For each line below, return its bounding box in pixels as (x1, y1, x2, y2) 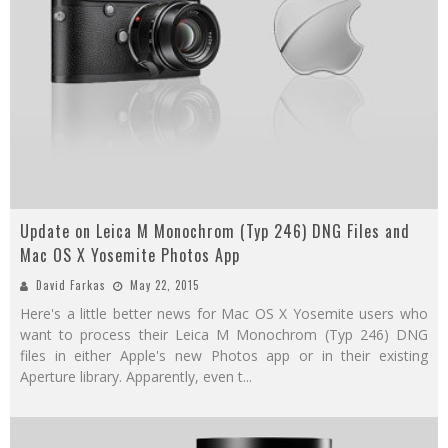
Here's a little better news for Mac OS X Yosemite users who (20, 304, 428, 324)
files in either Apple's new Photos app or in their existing (20, 346, 428, 366)
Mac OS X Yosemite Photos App (20, 243, 240, 268)
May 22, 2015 (130, 277, 199, 294)
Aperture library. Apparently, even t (20, 367, 243, 387)
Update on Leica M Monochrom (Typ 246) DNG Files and (20, 219, 410, 244)
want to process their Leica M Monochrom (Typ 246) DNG (20, 325, 428, 345)
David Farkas (36, 277, 106, 294)
